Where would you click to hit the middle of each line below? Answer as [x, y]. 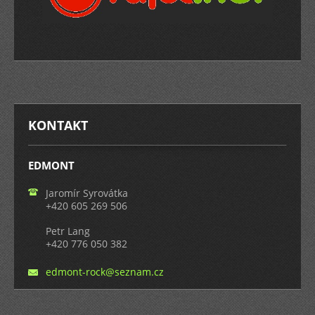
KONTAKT [58, 126]
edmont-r [68, 272]
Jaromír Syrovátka [87, 193]
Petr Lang [68, 231]
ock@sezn [113, 272]
